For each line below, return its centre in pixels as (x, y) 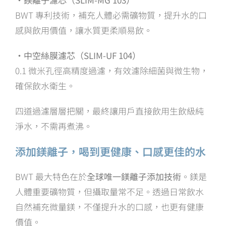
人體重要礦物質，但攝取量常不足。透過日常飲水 (109, 191)
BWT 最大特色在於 (51, 176)
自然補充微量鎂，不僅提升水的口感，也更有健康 (109, 206)
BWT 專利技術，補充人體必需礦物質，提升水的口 (111, 15)
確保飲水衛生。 (45, 85)
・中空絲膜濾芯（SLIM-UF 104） (78, 55)
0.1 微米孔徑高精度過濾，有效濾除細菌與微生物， (112, 70)
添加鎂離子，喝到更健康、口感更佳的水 (110, 151)
